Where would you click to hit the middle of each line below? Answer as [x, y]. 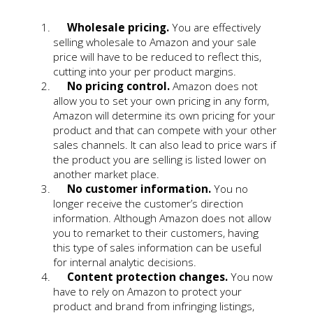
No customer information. [139, 189]
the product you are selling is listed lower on [160, 159]
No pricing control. [117, 86]
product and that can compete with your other [165, 130]
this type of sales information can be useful [158, 247]
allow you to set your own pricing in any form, [161, 101]
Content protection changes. [146, 277]
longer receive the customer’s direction [148, 203]
